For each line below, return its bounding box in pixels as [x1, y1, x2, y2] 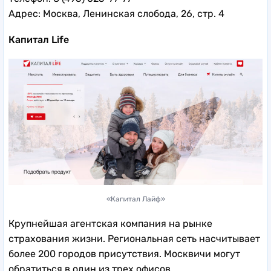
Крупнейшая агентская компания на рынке [8, 217, 212, 229]
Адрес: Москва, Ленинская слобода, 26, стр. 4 [8, 7, 224, 19]
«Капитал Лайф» [106, 194, 165, 203]
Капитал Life [8, 33, 69, 45]
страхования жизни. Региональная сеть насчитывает [8, 232, 260, 244]
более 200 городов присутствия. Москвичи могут [8, 247, 240, 260]
